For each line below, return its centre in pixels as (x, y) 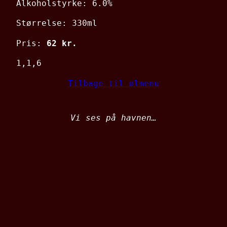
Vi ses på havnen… (113, 118)
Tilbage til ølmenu (113, 83)
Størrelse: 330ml (57, 24)
